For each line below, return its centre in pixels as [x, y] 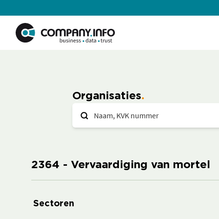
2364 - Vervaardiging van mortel [121, 165]
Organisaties [107, 96]
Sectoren [54, 204]
